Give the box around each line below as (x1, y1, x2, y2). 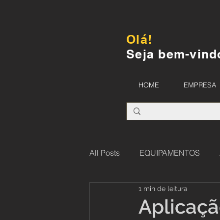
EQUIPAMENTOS (139, 148, 200, 158)
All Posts (89, 148, 120, 158)
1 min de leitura (138, 184, 188, 192)
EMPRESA (183, 81, 216, 89)
